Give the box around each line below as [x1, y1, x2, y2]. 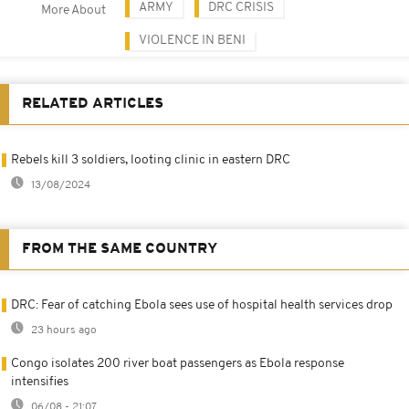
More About [41, 4, 106, 18]
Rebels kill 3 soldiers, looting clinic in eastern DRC [11, 153, 290, 168]
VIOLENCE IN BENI [139, 34, 246, 48]
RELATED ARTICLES [22, 97, 163, 112]
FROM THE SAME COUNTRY [22, 242, 217, 257]
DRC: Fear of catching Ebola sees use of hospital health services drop [11, 299, 393, 313]
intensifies [11, 375, 68, 390]
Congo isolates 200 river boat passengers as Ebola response [11, 357, 344, 372]
